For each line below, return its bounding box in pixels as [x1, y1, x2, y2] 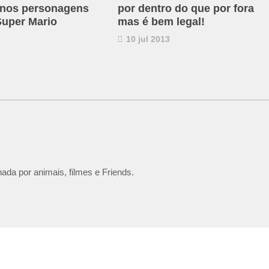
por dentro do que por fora [117, 2, 254, 14]
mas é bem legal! [117, 16, 205, 28]
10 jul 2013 [123, 34, 170, 44]
